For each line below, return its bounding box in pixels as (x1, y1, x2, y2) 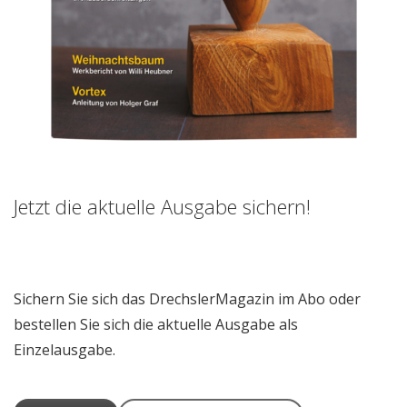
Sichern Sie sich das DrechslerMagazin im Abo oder (14, 289, 361, 310)
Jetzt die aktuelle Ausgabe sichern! (14, 193, 311, 221)
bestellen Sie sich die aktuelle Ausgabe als (14, 314, 298, 335)
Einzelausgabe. (14, 340, 115, 361)
